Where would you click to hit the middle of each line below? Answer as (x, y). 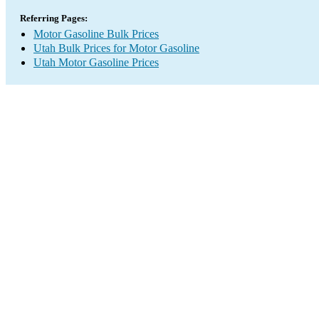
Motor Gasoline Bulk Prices (96, 34)
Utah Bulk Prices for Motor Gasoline (116, 48)
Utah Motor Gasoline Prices (96, 62)
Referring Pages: (54, 18)
